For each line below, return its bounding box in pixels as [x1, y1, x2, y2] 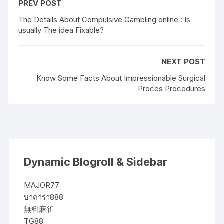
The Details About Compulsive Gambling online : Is [18, 14, 191, 24]
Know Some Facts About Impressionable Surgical [36, 73, 205, 83]
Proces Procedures [137, 83, 205, 93]
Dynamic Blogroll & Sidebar [24, 155, 168, 168]
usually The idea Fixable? [18, 25, 104, 35]
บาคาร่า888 [24, 192, 64, 202]
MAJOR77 [24, 180, 60, 190]
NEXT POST [161, 56, 205, 66]
